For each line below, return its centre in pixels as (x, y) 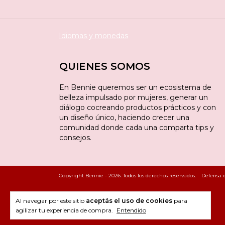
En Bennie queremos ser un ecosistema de (135, 88)
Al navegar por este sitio (51, 201)
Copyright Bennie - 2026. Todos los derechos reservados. (127, 176)
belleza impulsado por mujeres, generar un (134, 98)
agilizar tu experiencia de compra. (65, 210)
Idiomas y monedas (93, 36)
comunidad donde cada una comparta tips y (137, 128)
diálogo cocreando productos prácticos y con (138, 108)
